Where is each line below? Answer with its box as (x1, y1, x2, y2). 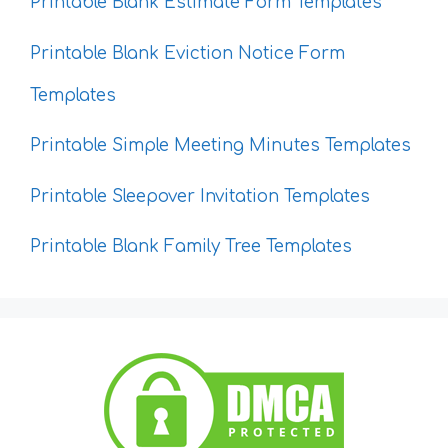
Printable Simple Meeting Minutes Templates (30, 136, 411, 156)
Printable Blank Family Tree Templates (30, 237, 352, 257)
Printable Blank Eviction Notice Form (30, 43, 345, 63)
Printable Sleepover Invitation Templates (30, 186, 370, 206)
